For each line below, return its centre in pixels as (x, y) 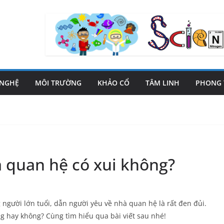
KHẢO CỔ (113, 83)
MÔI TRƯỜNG (58, 83)
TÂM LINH (162, 83)
